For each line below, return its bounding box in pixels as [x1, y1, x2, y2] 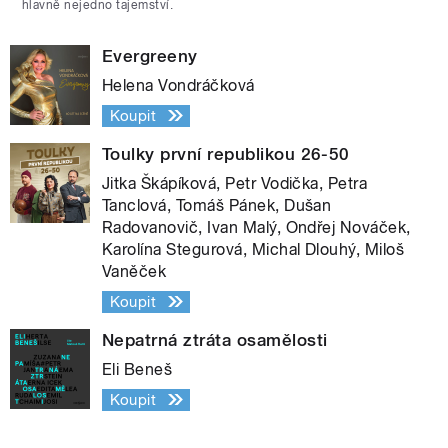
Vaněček [102, 261, 167, 281]
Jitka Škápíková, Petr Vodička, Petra [102, 173, 368, 193]
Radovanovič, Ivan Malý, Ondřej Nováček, [102, 217, 411, 237]
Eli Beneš [102, 359, 173, 379]
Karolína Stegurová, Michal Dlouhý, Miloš [102, 239, 405, 259]
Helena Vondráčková [102, 75, 255, 95]
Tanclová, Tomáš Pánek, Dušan [102, 195, 332, 215]
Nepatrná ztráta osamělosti [102, 329, 328, 350]
